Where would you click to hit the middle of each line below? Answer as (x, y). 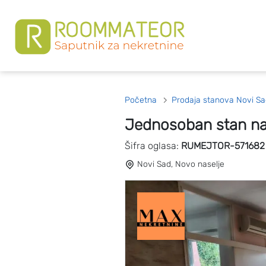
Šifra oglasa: (153, 146)
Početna (140, 100)
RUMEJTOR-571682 (223, 146)
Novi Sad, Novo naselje (179, 164)
